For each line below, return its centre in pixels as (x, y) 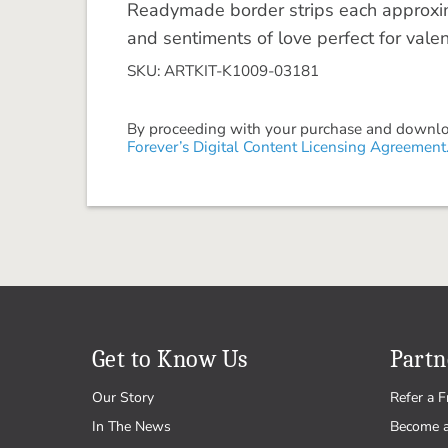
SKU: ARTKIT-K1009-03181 (223, 70)
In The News (131, 426)
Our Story (123, 397)
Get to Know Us (170, 359)
